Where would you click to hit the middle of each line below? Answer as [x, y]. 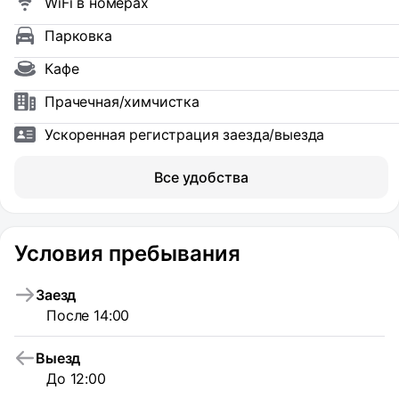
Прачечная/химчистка [122, 102]
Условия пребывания [127, 253]
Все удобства [201, 177]
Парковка [78, 36]
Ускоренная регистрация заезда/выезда [185, 134]
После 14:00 [88, 315]
